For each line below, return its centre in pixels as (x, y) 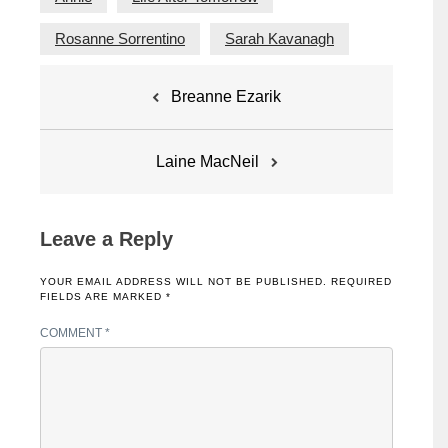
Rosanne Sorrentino (120, 38)
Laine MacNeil (207, 161)
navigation (99, 117)
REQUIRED (361, 281)
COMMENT (72, 333)
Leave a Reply (106, 239)
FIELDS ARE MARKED (103, 296)
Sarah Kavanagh (279, 38)
